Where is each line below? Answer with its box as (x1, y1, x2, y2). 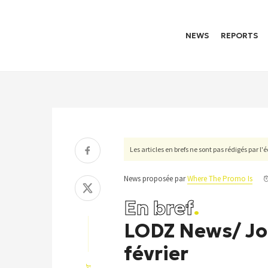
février (124, 242, 188, 266)
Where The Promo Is (187, 173, 252, 184)
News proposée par (124, 173, 185, 184)
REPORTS (220, 31, 258, 41)
